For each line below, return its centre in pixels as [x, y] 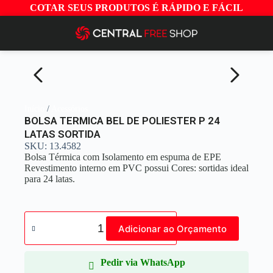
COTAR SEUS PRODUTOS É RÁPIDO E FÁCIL [136, 8]
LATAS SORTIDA [62, 134]
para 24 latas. [50, 179]
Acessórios [69, 109]
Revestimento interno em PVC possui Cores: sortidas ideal [136, 168]
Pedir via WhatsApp [143, 262]
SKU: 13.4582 [53, 146]
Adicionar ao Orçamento [172, 229]
